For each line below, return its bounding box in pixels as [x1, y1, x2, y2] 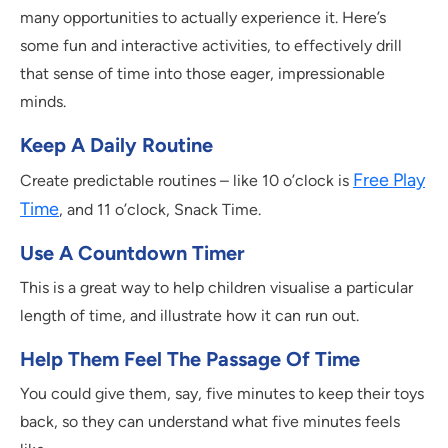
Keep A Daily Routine [20, 133, 213, 158]
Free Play [353, 169, 425, 192]
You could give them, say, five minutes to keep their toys [20, 384, 424, 404]
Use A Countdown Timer [20, 241, 245, 266]
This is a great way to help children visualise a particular [20, 278, 413, 298]
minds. [20, 92, 66, 112]
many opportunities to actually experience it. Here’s [20, 8, 386, 28]
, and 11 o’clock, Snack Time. [59, 200, 261, 220]
